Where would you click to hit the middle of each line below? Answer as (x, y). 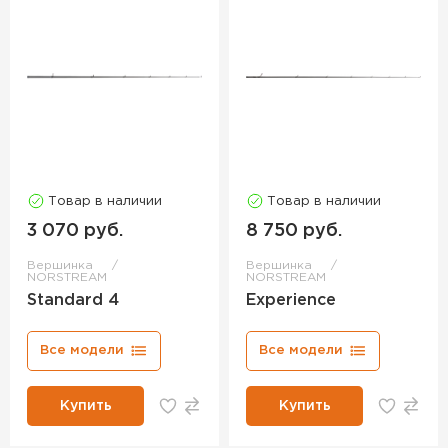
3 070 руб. (75, 231)
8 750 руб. (294, 231)
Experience (291, 301)
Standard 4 (73, 301)
